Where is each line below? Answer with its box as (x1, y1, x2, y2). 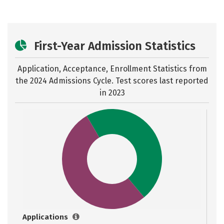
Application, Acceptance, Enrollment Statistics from (17, 64, 207, 73)
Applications (22, 212, 70, 221)
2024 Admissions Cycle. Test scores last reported (30, 76, 208, 85)
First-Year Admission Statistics (34, 39, 195, 53)
